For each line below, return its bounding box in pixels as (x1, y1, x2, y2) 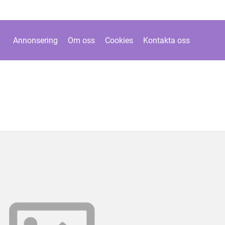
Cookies (105, 35, 133, 45)
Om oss (68, 35, 95, 45)
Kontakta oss (143, 35, 190, 45)
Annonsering (13, 35, 58, 45)
